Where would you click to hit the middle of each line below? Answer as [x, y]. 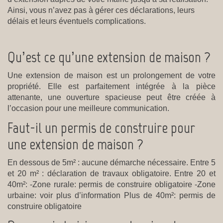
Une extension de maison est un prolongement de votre [111, 75]
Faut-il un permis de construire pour [101, 127]
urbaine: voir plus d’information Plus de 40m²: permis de [111, 195]
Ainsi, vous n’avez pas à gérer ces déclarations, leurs [101, 10]
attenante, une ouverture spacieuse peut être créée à [111, 97]
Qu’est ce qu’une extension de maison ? [109, 57]
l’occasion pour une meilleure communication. [88, 108]
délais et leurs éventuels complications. [77, 21]
